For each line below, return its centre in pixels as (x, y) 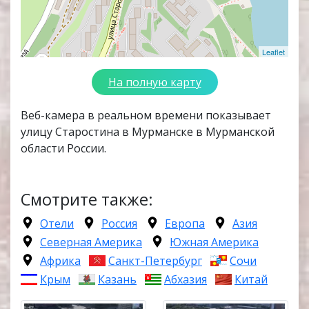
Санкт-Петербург (155, 261)
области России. (63, 149)
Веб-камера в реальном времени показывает (146, 116)
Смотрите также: (87, 200)
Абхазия (186, 280)
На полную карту (154, 82)
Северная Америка (91, 242)
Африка (60, 261)
